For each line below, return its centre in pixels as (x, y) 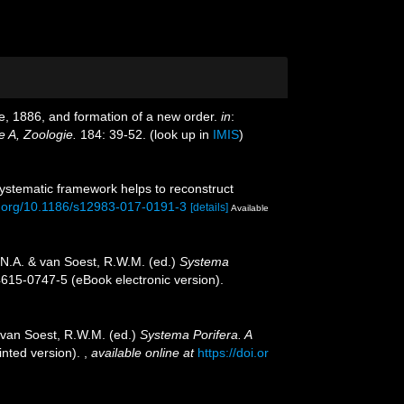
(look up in (179, 134)
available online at (142, 352)
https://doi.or (233, 352)
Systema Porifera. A (196, 334)
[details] (209, 207)
